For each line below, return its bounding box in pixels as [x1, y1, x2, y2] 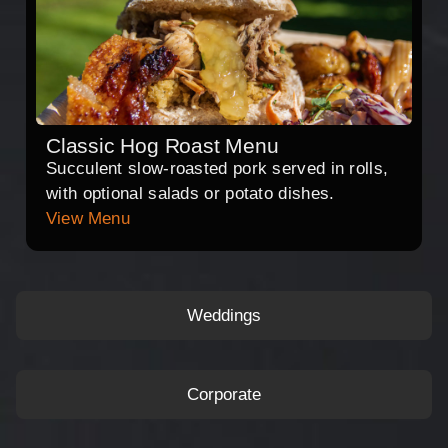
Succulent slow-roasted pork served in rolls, [46, 159, 389, 179]
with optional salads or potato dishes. [46, 184, 335, 204]
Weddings [187, 306, 261, 326]
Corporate [187, 385, 261, 405]
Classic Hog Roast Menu [46, 134, 279, 158]
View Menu [46, 209, 130, 229]
